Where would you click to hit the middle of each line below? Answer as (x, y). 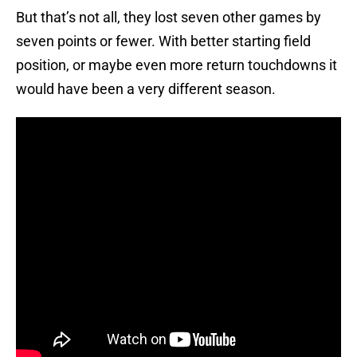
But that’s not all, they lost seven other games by (169, 18)
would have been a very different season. (147, 89)
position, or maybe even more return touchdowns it (177, 65)
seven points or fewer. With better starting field (163, 41)
